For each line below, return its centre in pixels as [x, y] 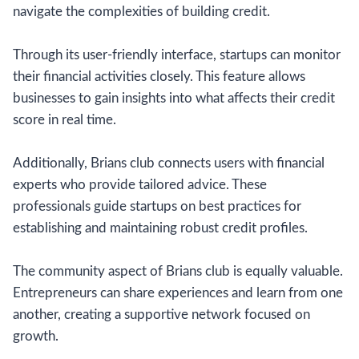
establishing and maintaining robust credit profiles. [160, 228]
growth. [36, 336]
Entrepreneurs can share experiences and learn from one [178, 292]
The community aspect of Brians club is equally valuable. [178, 271]
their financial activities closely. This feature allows [159, 76]
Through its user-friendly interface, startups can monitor [177, 54]
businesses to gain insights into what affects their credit [174, 98]
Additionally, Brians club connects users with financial [169, 163]
